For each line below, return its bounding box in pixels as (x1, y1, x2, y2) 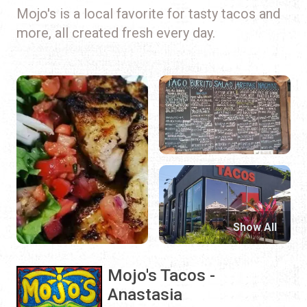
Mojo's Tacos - (108, 266, 216, 286)
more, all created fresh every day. (16, 24, 215, 41)
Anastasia (108, 285, 183, 305)
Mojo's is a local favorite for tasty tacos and (16, 5, 280, 22)
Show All (233, 221, 277, 234)
